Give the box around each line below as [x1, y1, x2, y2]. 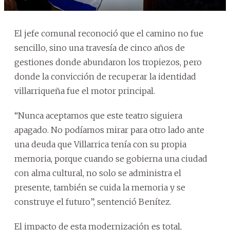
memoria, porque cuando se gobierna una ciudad [14, 153, 207, 164]
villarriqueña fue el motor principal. [14, 85, 155, 96]
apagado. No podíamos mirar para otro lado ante [14, 124, 204, 135]
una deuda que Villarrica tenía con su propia [14, 139, 186, 149]
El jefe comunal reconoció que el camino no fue [14, 28, 203, 39]
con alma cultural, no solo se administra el [14, 167, 181, 178]
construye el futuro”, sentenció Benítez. [14, 196, 171, 207]
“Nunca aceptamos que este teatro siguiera [14, 110, 182, 121]
